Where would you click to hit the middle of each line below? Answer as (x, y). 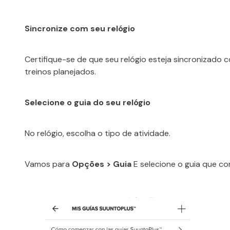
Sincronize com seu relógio (80, 29)
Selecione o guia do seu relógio (88, 103)
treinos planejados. (60, 72)
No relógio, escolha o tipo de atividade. (98, 133)
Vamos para (48, 164)
